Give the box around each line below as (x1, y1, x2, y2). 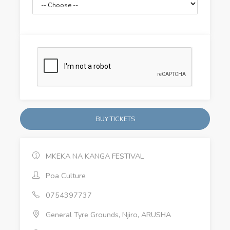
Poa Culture (44, 170, 86, 181)
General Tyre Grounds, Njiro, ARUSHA (44, 209, 171, 220)
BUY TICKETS (95, 114, 135, 124)
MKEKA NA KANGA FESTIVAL (44, 151, 144, 162)
